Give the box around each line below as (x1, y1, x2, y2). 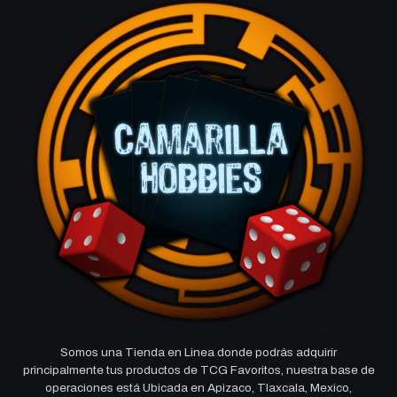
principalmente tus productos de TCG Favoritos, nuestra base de (22, 363, 375, 378)
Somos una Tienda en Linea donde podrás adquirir (60, 346, 337, 360)
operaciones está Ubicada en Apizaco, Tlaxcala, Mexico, (45, 381, 352, 395)
